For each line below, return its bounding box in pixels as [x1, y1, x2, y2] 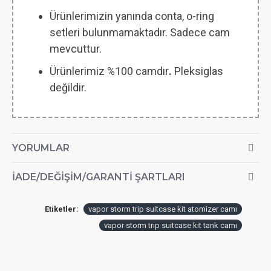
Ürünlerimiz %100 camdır [50, 65, 169, 77]
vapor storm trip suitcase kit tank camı [104, 221, 237, 230]
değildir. [50, 81, 87, 94]
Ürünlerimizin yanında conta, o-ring [50, 10, 214, 22]
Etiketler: [45, 204, 79, 214]
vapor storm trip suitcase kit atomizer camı [88, 204, 237, 214]
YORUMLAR [12, 142, 70, 154]
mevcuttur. [50, 42, 102, 55]
